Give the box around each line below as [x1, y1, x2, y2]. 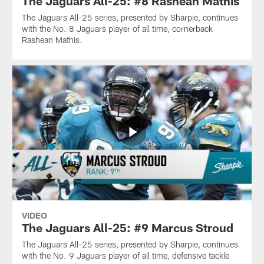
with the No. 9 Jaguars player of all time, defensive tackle [21, 250, 229, 261]
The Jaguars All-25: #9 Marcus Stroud [21, 220, 233, 235]
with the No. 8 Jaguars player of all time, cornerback [21, 24, 213, 34]
